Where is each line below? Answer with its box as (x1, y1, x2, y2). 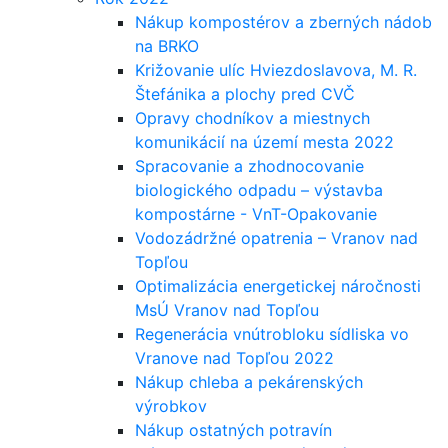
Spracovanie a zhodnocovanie (135, 156, 364, 176)
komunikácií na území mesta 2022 (135, 132, 394, 152)
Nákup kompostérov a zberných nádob (135, 12, 432, 32)
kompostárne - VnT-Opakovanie (135, 204, 377, 224)
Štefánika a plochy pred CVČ (135, 84, 355, 104)
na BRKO (135, 36, 199, 56)
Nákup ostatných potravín (135, 420, 332, 440)
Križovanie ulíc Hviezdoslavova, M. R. (135, 60, 417, 80)
